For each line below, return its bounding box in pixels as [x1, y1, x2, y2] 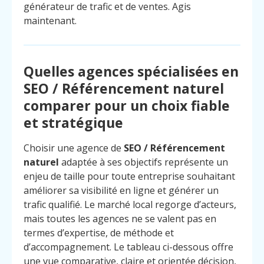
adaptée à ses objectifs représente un [59, 155, 228, 169]
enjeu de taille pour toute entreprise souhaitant [24, 169, 235, 183]
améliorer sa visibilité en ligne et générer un [24, 183, 219, 197]
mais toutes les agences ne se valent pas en [24, 212, 216, 225]
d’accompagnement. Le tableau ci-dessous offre [24, 240, 233, 253]
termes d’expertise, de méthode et [24, 226, 174, 239]
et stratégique [24, 113, 123, 132]
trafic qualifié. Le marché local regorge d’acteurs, [24, 197, 236, 211]
